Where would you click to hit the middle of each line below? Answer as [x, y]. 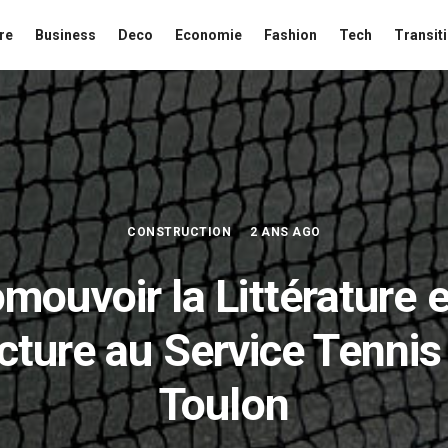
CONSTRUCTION [179, 232]
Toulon [224, 404]
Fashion [290, 35]
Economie [208, 35]
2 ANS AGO [285, 232]
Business [65, 35]
